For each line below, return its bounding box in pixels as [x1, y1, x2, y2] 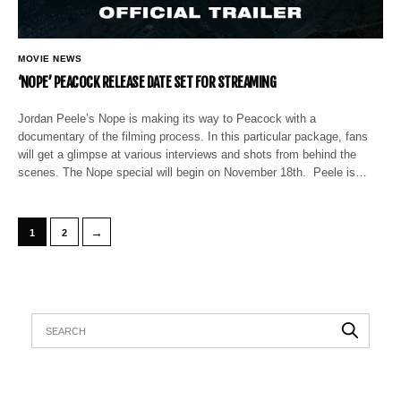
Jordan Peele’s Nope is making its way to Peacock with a [18, 111, 317, 125]
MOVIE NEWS [18, 53, 81, 64]
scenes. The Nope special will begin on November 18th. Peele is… [18, 165, 368, 179]
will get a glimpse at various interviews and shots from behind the [18, 147, 357, 161]
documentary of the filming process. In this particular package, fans [18, 129, 369, 143]
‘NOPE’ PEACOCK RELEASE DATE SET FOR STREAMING [18, 73, 277, 91]
